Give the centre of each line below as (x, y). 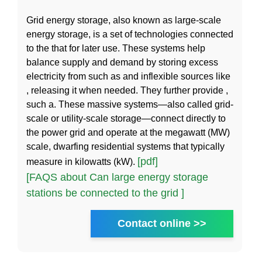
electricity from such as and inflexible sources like (128, 77)
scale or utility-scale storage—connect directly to (126, 119)
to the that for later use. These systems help (116, 49)
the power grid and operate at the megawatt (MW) (128, 133)
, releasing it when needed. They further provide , (127, 91)
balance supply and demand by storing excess (122, 63)
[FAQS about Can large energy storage (117, 177)
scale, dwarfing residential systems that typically (125, 147)
